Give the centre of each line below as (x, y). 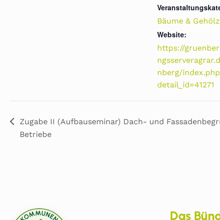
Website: (172, 34)
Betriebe (36, 134)
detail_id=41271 (186, 85)
